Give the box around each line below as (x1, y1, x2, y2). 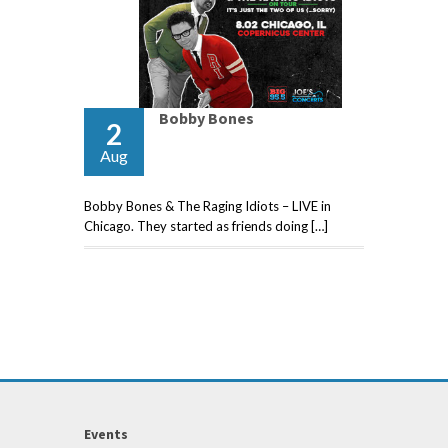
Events (84, 425, 128, 444)
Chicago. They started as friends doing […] (84, 218, 328, 235)
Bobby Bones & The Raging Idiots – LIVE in (84, 198, 331, 215)
